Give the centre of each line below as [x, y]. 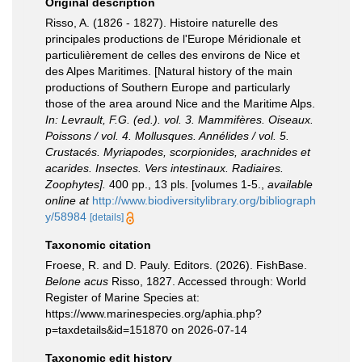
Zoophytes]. [76, 184]
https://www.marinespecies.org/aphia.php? [154, 314]
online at [67, 200]
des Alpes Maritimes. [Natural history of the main [169, 71]
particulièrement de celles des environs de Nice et [173, 55]
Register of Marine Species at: [122, 297]
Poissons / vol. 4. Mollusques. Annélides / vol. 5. [167, 136]
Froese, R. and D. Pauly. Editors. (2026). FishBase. [176, 265]
